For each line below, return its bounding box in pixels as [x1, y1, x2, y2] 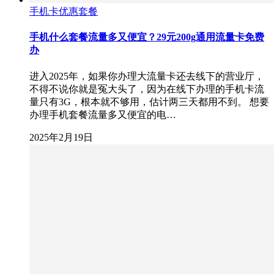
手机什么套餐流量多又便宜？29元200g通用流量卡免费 [29, 32, 264, 43]
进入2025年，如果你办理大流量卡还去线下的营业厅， [29, 70, 264, 81]
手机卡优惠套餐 [29, 6, 98, 17]
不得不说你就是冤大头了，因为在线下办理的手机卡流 [29, 83, 264, 94]
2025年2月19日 [29, 131, 93, 143]
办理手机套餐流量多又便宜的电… [29, 109, 176, 120]
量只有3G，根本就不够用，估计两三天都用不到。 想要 [29, 96, 269, 107]
